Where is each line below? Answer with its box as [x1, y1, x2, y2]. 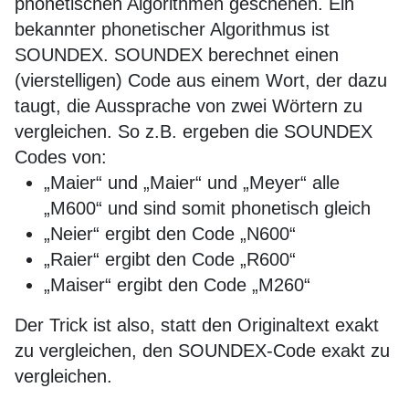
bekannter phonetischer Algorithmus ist [15, 19, 330, 39]
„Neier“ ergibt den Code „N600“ [44, 224, 296, 244]
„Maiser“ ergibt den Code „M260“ [44, 275, 310, 295]
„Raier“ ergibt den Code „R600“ [44, 249, 296, 269]
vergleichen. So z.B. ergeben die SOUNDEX [15, 121, 372, 142]
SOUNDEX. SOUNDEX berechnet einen [15, 45, 339, 65]
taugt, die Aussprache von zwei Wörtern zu [15, 96, 362, 116]
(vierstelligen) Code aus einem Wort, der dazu [15, 70, 387, 90]
